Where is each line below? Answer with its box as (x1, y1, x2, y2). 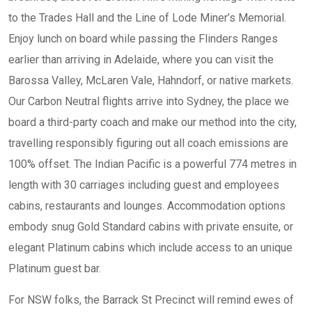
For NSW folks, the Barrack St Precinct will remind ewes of (8, 293, 294, 306)
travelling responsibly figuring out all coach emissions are (8, 136, 288, 150)
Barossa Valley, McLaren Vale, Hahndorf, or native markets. (8, 74, 293, 87)
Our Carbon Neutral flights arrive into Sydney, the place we (8, 95, 289, 108)
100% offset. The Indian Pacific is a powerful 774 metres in (8, 157, 297, 171)
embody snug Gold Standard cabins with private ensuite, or (8, 220, 293, 233)
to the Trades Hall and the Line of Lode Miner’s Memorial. (8, 11, 286, 24)
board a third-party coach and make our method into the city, (8, 116, 297, 129)
